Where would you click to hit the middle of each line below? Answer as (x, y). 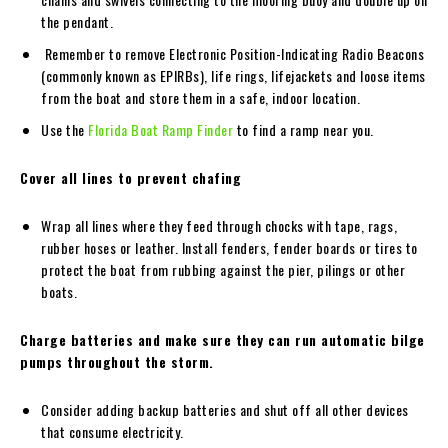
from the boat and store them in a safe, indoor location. (202, 97)
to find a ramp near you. (303, 129)
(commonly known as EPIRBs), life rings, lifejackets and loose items (233, 75)
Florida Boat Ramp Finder (160, 129)
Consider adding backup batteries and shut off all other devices (225, 409)
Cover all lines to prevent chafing (130, 177)
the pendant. (77, 21)
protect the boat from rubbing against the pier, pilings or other (223, 269)
